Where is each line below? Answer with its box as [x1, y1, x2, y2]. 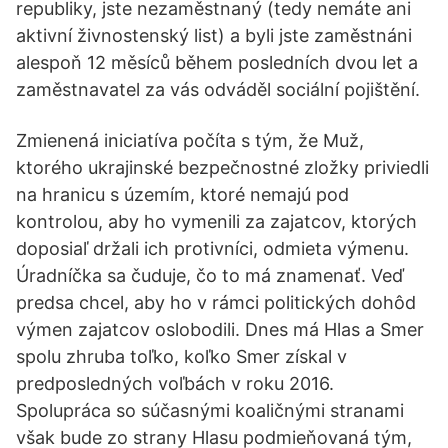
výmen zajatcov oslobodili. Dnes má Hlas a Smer [16, 319, 424, 340]
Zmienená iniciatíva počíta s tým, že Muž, [16, 130, 364, 151]
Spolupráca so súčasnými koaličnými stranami [16, 400, 404, 421]
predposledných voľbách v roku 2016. [16, 373, 334, 394]
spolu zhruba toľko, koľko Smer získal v [16, 346, 347, 367]
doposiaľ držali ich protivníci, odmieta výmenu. [16, 238, 409, 259]
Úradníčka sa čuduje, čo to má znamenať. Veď [16, 265, 404, 286]
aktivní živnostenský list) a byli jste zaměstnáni [16, 25, 412, 46]
